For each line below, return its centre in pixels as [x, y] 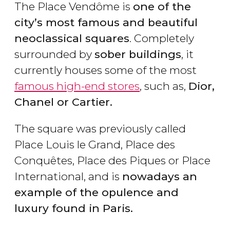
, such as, [164, 86]
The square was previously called [100, 129]
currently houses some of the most [106, 70]
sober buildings [138, 54]
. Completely [162, 39]
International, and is [68, 177]
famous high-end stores [77, 86]
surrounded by [54, 54]
